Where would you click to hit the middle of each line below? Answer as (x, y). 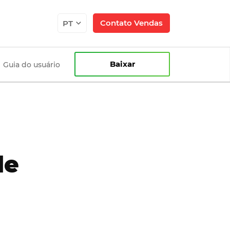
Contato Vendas (131, 23)
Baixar (122, 64)
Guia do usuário (32, 65)
